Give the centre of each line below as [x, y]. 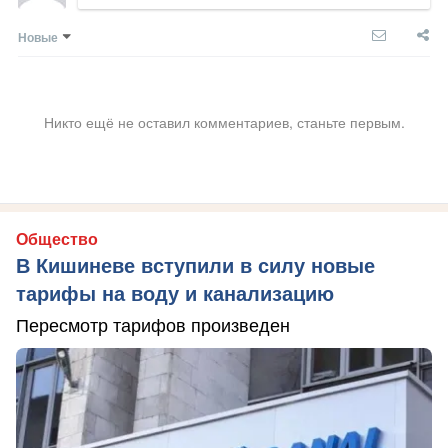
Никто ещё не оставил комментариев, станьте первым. [224, 122]
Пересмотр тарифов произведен [153, 326]
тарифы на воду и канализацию [175, 294]
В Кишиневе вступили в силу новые [195, 266]
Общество [57, 239]
